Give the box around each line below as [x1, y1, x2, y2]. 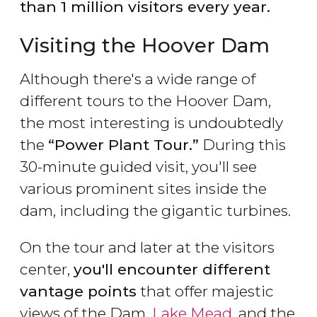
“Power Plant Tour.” [48, 136, 199, 154]
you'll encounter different [74, 260, 270, 279]
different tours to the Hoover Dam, [20, 92, 271, 110]
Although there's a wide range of [20, 70, 255, 88]
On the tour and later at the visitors [20, 238, 275, 257]
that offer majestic [137, 282, 274, 301]
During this [199, 136, 286, 154]
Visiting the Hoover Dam [20, 33, 270, 58]
